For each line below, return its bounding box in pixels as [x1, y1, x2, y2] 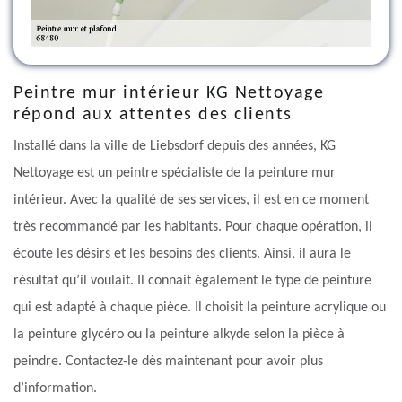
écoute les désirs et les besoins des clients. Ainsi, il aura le [13, 247, 351, 262]
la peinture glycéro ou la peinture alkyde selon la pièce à [13, 328, 345, 343]
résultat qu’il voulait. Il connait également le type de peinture [13, 274, 371, 289]
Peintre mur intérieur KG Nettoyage [13, 84, 324, 103]
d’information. [13, 381, 97, 397]
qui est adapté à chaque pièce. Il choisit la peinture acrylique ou [13, 301, 386, 316]
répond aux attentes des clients [13, 106, 293, 125]
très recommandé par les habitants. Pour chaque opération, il [13, 220, 372, 235]
